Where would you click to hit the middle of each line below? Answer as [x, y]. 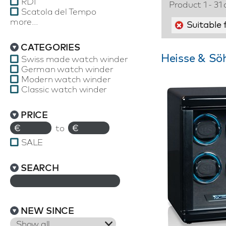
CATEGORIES [50, 47]
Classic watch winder [64, 89]
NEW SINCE [47, 211]
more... [24, 21]
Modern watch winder [66, 79]
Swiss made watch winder [75, 59]
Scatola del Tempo [59, 11]
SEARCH [40, 168]
